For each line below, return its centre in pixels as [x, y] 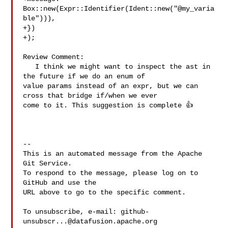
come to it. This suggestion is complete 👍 [110, 105]
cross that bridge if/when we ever [92, 96]
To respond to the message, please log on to [111, 173]
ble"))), [39, 18]
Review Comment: [54, 57]
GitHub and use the [60, 183]
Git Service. [48, 163]
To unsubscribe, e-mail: [72, 212]
